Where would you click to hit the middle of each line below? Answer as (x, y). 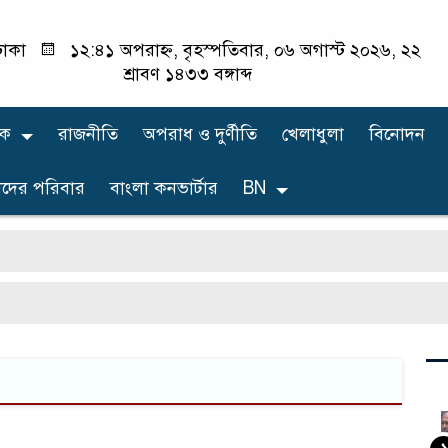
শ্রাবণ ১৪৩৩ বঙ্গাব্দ (188, 74)
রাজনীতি (88, 133)
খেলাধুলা (313, 133)
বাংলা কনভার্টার (164, 187)
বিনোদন (397, 133)
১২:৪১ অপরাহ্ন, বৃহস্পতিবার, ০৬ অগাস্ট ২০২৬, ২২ (243, 50)
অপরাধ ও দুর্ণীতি (200, 133)
